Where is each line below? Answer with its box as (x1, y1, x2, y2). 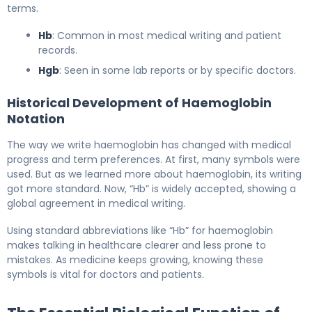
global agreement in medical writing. (7, 196, 185, 210)
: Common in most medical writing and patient (52, 28, 281, 42)
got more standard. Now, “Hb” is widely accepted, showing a (7, 181, 296, 196)
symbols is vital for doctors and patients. (7, 267, 204, 281)
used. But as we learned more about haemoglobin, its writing (7, 166, 302, 181)
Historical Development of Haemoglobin (7, 93, 272, 111)
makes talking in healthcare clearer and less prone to (7, 237, 266, 252)
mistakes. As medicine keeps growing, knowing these (7, 252, 263, 267)
